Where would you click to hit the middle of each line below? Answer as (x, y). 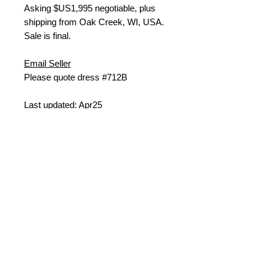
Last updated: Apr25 (63, 105)
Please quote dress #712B (76, 77)
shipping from (52, 22)
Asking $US (47, 8)
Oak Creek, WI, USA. (122, 22)
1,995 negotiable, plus (113, 8)
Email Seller (47, 64)
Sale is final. (47, 36)
